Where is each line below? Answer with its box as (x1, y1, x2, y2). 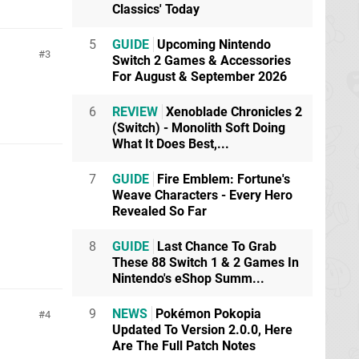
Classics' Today (112, 2, 200, 17)
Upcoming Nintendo (154, 37, 271, 52)
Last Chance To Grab (154, 239, 276, 254)
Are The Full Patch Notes (112, 338, 256, 353)
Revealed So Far (112, 204, 207, 219)
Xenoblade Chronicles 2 (163, 104, 302, 119)
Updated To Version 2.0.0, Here (112, 322, 292, 337)
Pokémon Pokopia (152, 306, 261, 321)
